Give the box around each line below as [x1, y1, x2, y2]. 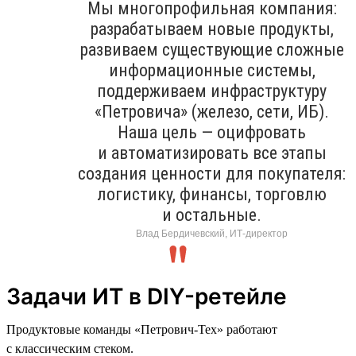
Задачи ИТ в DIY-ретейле [6, 282, 287, 310]
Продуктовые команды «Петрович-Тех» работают [6, 322, 277, 336]
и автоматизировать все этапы [97, 142, 327, 163]
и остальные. [162, 204, 261, 225]
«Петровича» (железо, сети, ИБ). [95, 101, 329, 122]
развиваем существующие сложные [79, 39, 344, 60]
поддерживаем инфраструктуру [97, 80, 327, 101]
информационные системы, [108, 60, 315, 80]
